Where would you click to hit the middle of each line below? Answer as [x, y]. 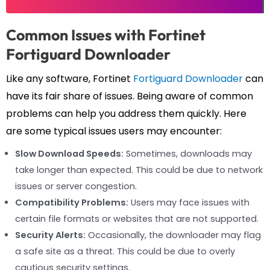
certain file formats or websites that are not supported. [137, 218]
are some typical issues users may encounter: [114, 131]
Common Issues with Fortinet [106, 35]
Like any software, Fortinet [70, 78]
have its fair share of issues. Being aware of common [130, 96]
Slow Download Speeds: [69, 153]
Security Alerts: [50, 235]
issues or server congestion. [76, 186]
